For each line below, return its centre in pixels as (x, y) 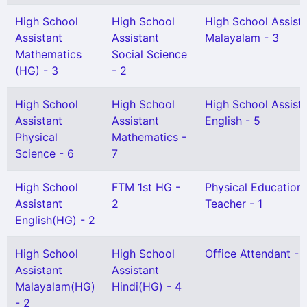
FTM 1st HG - (146, 187)
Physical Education (254, 187)
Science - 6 (45, 153)
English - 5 (233, 121)
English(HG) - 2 (55, 220)
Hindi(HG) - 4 (147, 286)
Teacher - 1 (234, 204)
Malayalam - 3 (242, 38)
